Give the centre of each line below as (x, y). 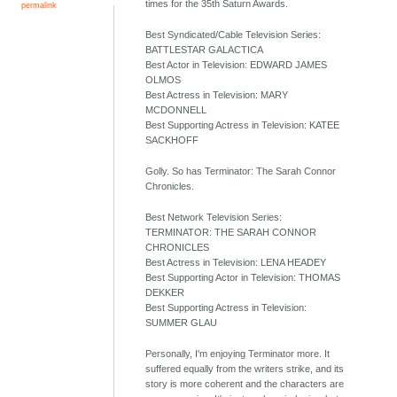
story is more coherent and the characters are (245, 384)
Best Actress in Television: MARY (217, 95)
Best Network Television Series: (214, 218)
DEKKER (165, 293)
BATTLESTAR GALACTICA (205, 50)
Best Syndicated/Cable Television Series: (234, 35)
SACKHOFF (172, 140)
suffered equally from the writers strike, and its (245, 369)
